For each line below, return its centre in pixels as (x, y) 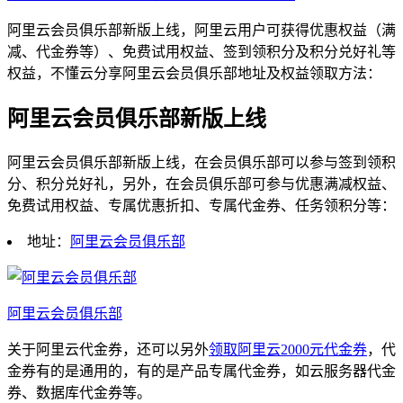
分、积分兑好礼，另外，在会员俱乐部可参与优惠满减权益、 (201, 184)
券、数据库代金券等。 (79, 392)
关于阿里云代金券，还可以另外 (108, 349)
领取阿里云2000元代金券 (288, 349)
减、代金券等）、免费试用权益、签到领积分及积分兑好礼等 (201, 51)
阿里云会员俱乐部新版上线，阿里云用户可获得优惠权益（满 (201, 30)
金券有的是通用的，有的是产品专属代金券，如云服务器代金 (201, 371)
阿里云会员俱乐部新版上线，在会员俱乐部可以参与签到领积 (201, 162)
